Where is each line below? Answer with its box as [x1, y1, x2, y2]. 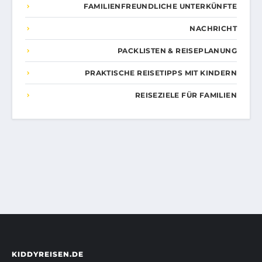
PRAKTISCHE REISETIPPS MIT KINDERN [84, 68, 237, 78]
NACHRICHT [189, 24, 237, 33]
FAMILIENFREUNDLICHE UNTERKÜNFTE [83, 2, 237, 11]
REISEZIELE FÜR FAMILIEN [135, 91, 237, 100]
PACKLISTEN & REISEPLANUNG [118, 46, 237, 56]
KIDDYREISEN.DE [12, 250, 84, 259]
